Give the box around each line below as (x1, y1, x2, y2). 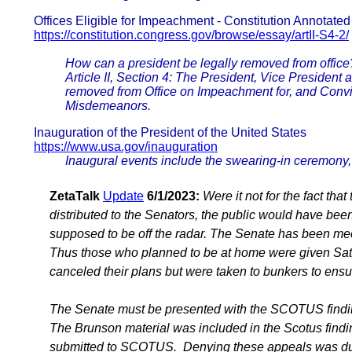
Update (103, 189, 144, 203)
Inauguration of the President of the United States (34, 126, 306, 140)
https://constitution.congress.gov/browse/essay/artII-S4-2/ (34, 28, 349, 42)
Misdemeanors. (65, 99, 151, 113)
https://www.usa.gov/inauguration (34, 140, 218, 154)
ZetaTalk (49, 189, 100, 203)
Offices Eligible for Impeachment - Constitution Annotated (34, 14, 350, 28)
